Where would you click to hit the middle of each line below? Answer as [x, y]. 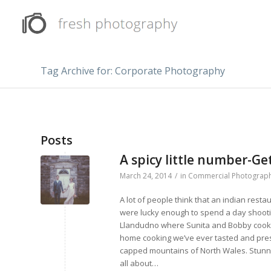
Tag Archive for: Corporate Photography [133, 71]
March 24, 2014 [146, 176]
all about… [139, 263]
